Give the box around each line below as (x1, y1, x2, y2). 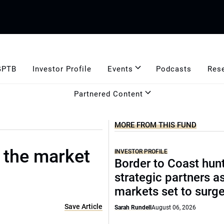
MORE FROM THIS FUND (114, 120, 197, 129)
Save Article (64, 202, 103, 210)
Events (107, 64, 133, 73)
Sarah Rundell (114, 204, 152, 211)
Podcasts (155, 64, 191, 73)
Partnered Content (74, 89, 143, 98)
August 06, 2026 (151, 204, 196, 211)
